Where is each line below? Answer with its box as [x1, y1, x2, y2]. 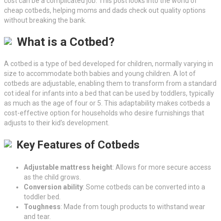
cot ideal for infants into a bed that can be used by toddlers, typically [4, 89, 214, 98]
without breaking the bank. [4, 16, 86, 25]
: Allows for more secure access [112, 163, 211, 172]
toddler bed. [24, 193, 61, 201]
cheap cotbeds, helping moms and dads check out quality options [4, 6, 206, 15]
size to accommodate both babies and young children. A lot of [4, 70, 196, 78]
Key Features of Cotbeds [17, 139, 140, 151]
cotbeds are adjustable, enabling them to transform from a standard [4, 79, 217, 88]
